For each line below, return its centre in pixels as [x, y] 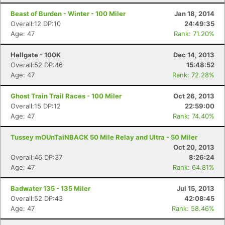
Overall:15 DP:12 [36, 106]
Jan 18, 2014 [194, 14]
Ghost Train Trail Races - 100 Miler [66, 96]
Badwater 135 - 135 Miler [50, 188]
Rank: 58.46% [193, 208]
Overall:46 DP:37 [36, 157]
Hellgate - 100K [36, 55]
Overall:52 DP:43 [37, 198]
